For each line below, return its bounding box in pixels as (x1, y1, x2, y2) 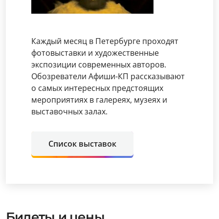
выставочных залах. (31, 106, 108, 117)
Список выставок (48, 138, 116, 149)
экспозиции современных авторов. (31, 59, 166, 70)
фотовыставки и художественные (31, 47, 159, 58)
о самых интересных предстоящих (31, 82, 163, 93)
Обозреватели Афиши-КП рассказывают (31, 70, 185, 82)
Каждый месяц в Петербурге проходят (31, 35, 178, 46)
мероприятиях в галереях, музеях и (31, 94, 167, 105)
